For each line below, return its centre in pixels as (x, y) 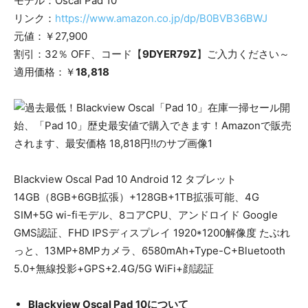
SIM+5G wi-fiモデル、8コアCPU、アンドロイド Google (146, 215)
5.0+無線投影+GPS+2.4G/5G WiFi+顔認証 (114, 269)
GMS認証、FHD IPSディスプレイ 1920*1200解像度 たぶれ (152, 233)
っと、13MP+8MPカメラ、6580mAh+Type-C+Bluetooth (150, 251)
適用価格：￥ (45, 72)
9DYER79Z (169, 54)
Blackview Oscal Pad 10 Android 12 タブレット (125, 179)
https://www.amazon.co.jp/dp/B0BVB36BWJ (161, 19)
